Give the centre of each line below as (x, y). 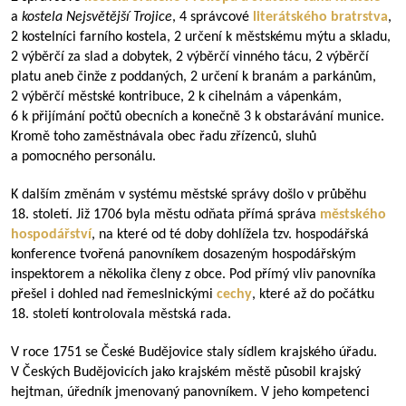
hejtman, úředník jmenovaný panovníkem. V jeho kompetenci (190, 392)
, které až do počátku (313, 295)
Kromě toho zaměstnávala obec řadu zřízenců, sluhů (164, 137)
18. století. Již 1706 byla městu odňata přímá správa (165, 215)
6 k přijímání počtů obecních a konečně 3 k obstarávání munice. (198, 117)
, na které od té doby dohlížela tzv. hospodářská (230, 235)
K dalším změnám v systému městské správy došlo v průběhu (188, 195)
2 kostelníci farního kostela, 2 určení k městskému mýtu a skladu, (201, 37)
